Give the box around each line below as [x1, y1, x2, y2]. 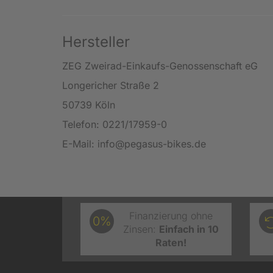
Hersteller [62, 32, 130, 51]
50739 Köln [62, 98, 115, 111]
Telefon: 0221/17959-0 [62, 118, 167, 130]
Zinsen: [123, 222, 157, 235]
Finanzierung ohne [129, 209, 213, 222]
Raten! [155, 236, 187, 249]
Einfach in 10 [159, 222, 219, 235]
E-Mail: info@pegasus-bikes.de [62, 137, 206, 150]
